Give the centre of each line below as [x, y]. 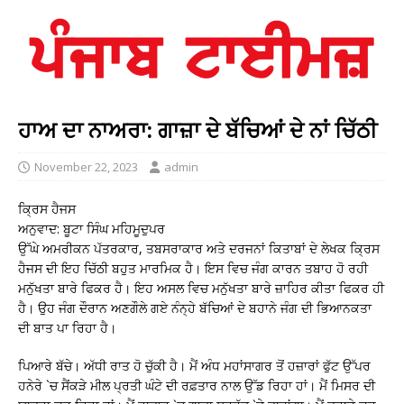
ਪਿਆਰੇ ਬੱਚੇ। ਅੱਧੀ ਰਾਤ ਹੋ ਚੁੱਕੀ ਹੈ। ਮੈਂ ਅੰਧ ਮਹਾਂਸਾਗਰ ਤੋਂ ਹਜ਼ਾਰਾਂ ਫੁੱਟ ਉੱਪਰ [194, 365]
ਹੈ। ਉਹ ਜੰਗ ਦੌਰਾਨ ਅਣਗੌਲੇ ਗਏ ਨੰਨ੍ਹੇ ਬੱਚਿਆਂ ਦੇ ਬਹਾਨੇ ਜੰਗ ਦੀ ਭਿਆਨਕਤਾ [195, 308]
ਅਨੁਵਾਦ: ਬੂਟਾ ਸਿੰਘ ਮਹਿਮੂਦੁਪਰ [92, 228]
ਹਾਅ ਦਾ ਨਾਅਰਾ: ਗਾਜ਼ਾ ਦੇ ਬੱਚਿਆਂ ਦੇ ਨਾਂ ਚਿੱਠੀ [197, 129]
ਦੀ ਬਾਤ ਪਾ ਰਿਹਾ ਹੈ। [67, 327]
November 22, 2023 [86, 166]
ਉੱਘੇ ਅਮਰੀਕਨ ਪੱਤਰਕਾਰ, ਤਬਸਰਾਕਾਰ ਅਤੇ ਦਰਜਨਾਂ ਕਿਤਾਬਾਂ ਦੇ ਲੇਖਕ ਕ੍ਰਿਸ [199, 248]
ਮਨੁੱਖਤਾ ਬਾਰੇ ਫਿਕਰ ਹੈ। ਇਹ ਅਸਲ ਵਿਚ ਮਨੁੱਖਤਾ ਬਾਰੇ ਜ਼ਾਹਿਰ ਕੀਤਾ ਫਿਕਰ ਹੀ [201, 288]
